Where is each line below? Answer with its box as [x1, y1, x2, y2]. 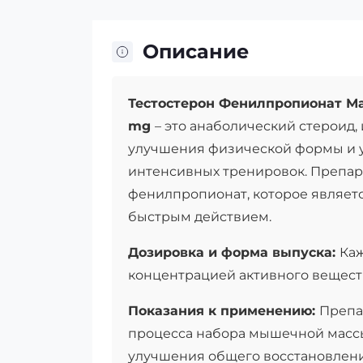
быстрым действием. [128, 209, 271, 224]
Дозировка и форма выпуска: [128, 245, 340, 260]
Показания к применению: [128, 303, 319, 318]
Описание [143, 40, 249, 63]
